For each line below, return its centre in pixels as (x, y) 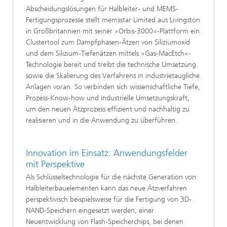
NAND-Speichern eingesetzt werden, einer (90, 211)
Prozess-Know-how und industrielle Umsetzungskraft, (108, 98)
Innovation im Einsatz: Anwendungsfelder (107, 153)
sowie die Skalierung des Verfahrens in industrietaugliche (113, 75)
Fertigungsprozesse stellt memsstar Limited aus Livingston (113, 20)
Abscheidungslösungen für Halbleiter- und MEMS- (102, 9)
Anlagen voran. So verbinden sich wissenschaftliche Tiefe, (113, 87)
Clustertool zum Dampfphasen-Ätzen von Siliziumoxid (108, 42)
